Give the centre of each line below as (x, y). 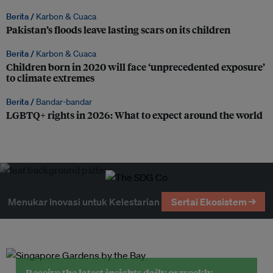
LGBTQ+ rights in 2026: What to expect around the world (134, 115)
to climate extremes (50, 78)
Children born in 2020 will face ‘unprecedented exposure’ (136, 67)
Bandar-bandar (64, 102)
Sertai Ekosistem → (213, 202)
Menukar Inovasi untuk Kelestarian (83, 202)
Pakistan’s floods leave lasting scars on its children (118, 30)
